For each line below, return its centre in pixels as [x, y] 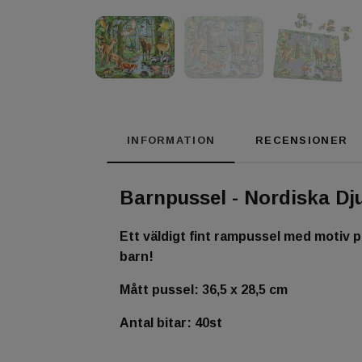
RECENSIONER [302, 141]
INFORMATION [171, 141]
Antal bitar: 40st [171, 323]
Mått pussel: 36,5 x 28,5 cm [204, 290]
